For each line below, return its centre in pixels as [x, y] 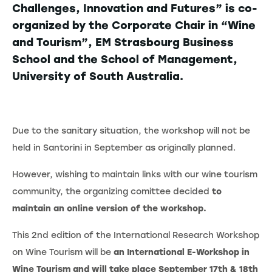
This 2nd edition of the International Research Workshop [136, 235]
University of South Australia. [98, 76]
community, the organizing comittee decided [112, 192]
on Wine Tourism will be [63, 252]
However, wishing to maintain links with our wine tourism [135, 175]
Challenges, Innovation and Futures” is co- [135, 8]
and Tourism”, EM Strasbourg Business [123, 42]
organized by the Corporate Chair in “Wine [134, 25]
